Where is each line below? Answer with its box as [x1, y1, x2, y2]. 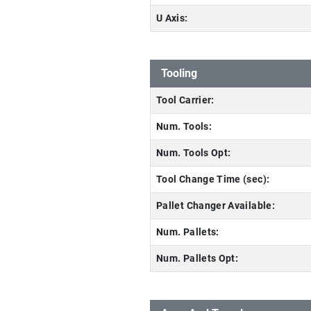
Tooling [161, 67, 197, 80]
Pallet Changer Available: [156, 200, 275, 212]
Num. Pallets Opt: [156, 253, 239, 264]
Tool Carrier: [156, 94, 215, 106]
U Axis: [156, 12, 188, 24]
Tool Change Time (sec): [156, 174, 270, 185]
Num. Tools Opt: [156, 147, 231, 159]
